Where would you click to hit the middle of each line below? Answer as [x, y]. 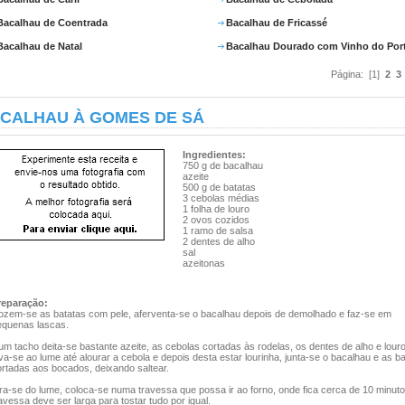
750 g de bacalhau [223, 165]
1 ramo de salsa [218, 231]
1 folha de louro [216, 209]
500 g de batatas [219, 187]
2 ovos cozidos [216, 220]
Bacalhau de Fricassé [277, 23]
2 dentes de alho [219, 241]
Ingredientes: [214, 155]
